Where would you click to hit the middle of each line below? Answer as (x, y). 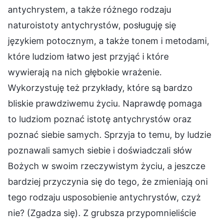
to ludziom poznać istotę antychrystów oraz (100, 119)
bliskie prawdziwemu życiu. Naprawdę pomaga (105, 104)
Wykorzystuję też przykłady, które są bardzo (100, 88)
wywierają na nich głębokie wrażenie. (85, 72)
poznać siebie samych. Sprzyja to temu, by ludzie (109, 135)
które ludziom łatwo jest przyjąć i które (88, 57)
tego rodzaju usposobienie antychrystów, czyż (104, 197)
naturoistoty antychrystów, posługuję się (92, 25)
